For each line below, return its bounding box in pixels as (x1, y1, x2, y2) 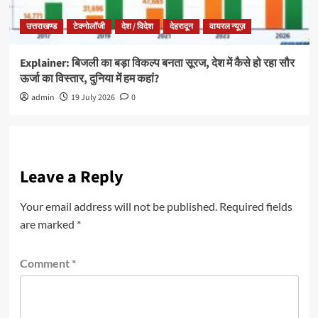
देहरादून (169, 20, 193, 33)
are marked (19, 216, 77, 231)
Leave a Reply (19, 164, 124, 190)
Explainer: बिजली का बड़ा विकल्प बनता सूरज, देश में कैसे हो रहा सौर (19, 55, 295, 71)
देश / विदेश (121, 20, 153, 33)
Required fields (219, 199, 292, 213)
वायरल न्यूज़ (209, 20, 245, 33)
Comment (19, 256, 72, 270)
